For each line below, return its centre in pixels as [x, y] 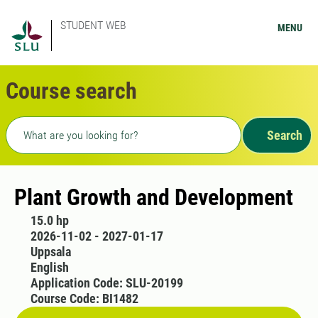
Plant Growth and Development [154, 197]
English [49, 267]
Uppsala [50, 252]
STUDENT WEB [93, 25]
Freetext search [49, 125]
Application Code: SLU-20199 [106, 283]
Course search [71, 91]
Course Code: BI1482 [84, 298]
